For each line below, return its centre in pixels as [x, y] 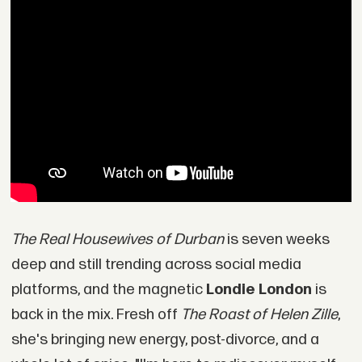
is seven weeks [276, 240]
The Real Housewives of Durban [117, 240]
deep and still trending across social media [156, 265]
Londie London [259, 290]
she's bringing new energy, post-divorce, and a [165, 340]
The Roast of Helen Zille [259, 315]
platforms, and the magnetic [108, 290]
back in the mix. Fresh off [96, 315]
